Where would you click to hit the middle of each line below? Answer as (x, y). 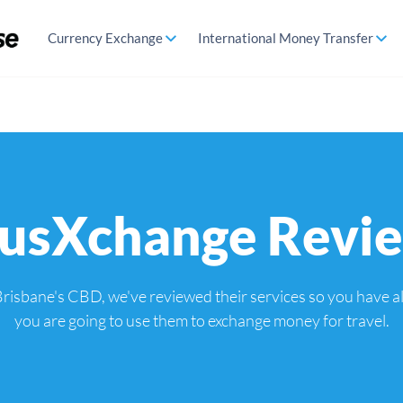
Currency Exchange (105, 38)
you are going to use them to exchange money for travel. (201, 320)
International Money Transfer (285, 38)
